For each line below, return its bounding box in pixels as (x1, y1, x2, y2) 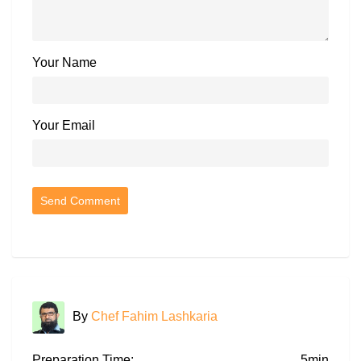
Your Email (32, 118, 95, 132)
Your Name (32, 55, 97, 69)
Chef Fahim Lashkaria (91, 309, 218, 323)
